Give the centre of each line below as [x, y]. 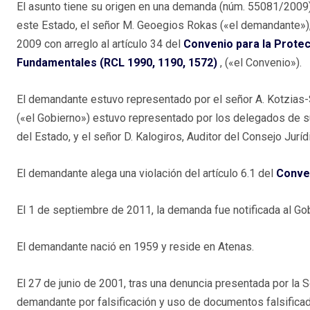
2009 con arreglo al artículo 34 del [100, 44]
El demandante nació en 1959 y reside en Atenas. [135, 247]
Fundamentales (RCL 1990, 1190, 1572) [117, 63]
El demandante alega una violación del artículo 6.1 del [146, 174]
